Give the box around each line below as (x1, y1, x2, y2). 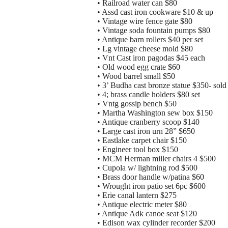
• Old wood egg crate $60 (97, 63, 180, 72)
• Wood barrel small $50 (97, 72, 175, 81)
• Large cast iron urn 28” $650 (97, 127, 195, 136)
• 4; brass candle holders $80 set (97, 90, 200, 99)
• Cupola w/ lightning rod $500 (97, 163, 197, 173)
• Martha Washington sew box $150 (97, 108, 213, 118)
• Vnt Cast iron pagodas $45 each (97, 53, 205, 63)
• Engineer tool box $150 (97, 145, 178, 154)
